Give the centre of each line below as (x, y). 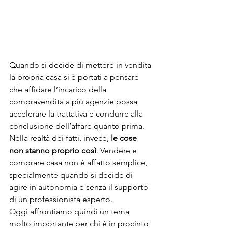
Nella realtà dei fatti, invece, (60, 138)
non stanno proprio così (53, 150)
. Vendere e (118, 150)
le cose (125, 138)
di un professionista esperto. (61, 199)
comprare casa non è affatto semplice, (79, 162)
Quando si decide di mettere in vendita (81, 65)
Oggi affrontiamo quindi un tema (70, 211)
